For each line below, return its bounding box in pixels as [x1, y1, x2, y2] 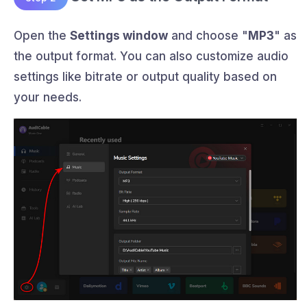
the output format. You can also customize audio [14, 49, 288, 63]
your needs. [14, 90, 82, 104]
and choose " [168, 28, 248, 42]
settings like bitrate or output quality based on [14, 69, 277, 84]
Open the [14, 28, 70, 42]
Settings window [70, 28, 168, 42]
